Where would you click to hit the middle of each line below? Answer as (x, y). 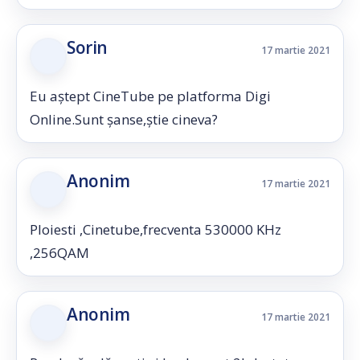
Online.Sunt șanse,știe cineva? (124, 119)
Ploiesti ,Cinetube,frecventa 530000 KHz (155, 229)
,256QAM (59, 253)
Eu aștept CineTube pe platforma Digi (150, 96)
